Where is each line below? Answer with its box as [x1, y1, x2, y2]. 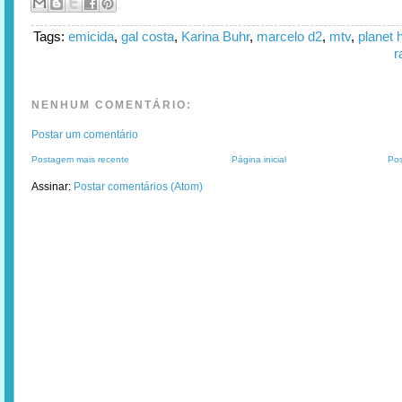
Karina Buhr [181, 29, 249, 44]
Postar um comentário [31, 128, 138, 141]
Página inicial [231, 154, 286, 164]
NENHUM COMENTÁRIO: [31, 99, 192, 111]
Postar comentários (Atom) [74, 180, 203, 193]
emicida [68, 29, 114, 44]
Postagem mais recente [31, 154, 129, 164]
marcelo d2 [257, 29, 322, 44]
